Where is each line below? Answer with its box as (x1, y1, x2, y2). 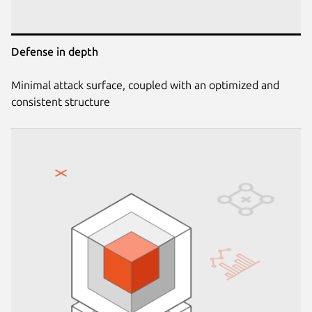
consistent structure (11, 95, 110, 109)
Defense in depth (11, 45, 98, 58)
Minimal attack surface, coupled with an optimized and (11, 79, 279, 92)
